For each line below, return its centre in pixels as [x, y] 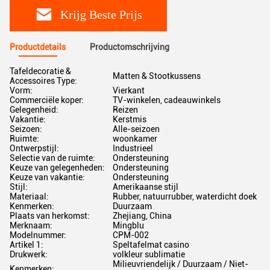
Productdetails [38, 47]
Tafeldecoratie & [40, 71]
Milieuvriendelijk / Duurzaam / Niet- [181, 264]
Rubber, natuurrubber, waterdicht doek [185, 196]
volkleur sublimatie [149, 254]
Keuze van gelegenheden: [57, 168]
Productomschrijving [130, 47]
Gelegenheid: [34, 110]
